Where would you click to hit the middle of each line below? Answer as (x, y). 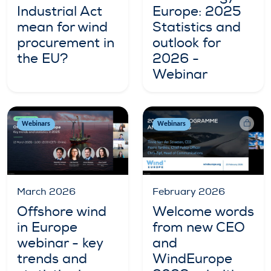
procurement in (66, 43)
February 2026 (189, 191)
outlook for (186, 43)
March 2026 (46, 191)
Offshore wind (62, 211)
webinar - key (60, 243)
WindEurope (192, 259)
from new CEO (199, 227)
